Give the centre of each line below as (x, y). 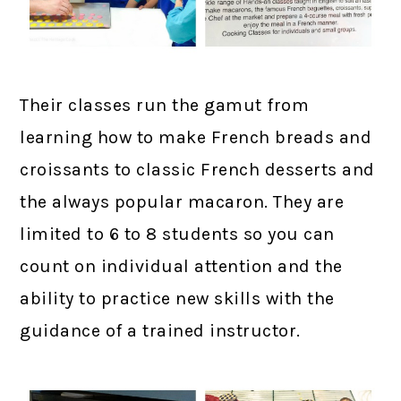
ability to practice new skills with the (177, 298)
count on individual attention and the (181, 266)
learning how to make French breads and (196, 137)
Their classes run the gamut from (165, 105)
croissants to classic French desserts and (197, 169)
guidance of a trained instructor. (160, 330)
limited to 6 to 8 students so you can (177, 234)
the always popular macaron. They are (182, 201)
